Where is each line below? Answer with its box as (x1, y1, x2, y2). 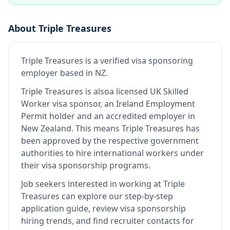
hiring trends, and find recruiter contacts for (21, 215, 194, 226)
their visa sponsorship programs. (21, 160, 150, 171)
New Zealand (21, 123, 71, 134)
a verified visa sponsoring (93, 55, 193, 66)
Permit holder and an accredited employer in (21, 110, 195, 122)
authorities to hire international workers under (21, 147, 204, 159)
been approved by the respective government (21, 135, 199, 146)
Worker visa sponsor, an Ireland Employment (21, 98, 195, 109)
